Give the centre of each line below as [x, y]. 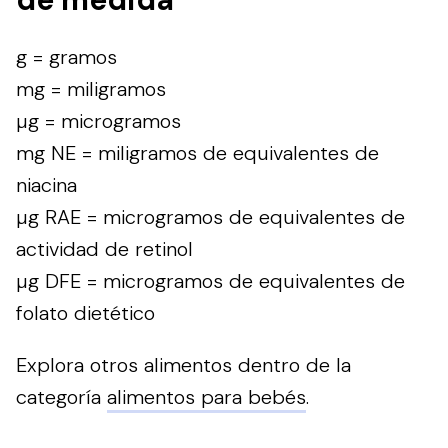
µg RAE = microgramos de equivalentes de [210, 217]
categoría [61, 397]
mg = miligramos [91, 89]
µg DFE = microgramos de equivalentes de [210, 281]
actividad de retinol [104, 249]
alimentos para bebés [206, 397]
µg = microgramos [98, 121]
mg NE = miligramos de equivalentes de [197, 153]
